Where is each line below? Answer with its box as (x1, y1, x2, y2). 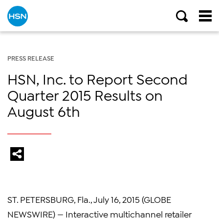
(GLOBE (140, 194, 171, 204)
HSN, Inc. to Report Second (7, 69, 188, 87)
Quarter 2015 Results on (7, 86, 163, 103)
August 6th (7, 102, 80, 119)
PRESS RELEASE (7, 54, 54, 62)
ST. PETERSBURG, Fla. (7, 194, 90, 204)
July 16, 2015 (93, 194, 140, 204)
